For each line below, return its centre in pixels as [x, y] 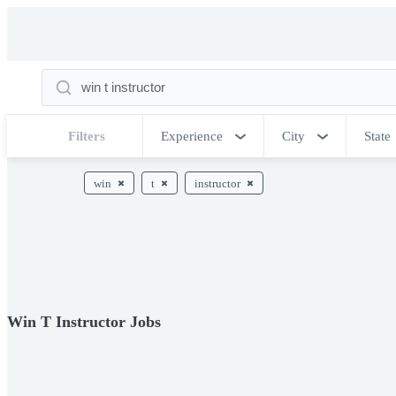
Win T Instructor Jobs [84, 321]
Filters [87, 136]
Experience [192, 136]
